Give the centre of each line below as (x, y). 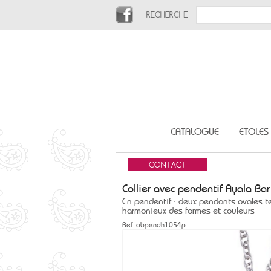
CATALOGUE (194, 132)
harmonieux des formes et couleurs (188, 211)
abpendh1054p (160, 225)
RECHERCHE (167, 15)
